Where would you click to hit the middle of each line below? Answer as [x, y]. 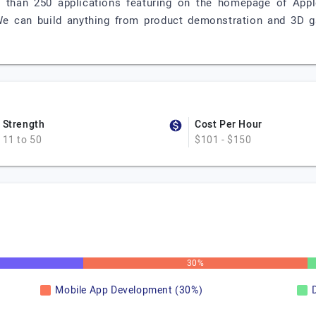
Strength [24, 124]
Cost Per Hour [229, 124]
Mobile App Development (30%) [129, 290]
